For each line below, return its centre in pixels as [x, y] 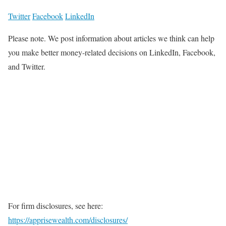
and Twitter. [27, 67]
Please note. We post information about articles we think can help [111, 38]
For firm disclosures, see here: [55, 206]
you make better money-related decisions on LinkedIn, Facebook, [112, 52]
